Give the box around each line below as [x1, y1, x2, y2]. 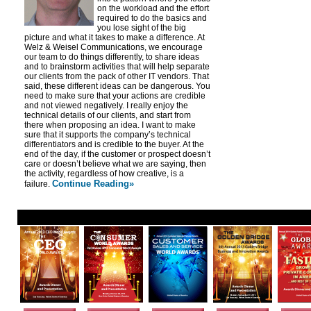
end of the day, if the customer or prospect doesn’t [24, 149, 210, 159]
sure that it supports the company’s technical [24, 130, 191, 140]
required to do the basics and [97, 13, 207, 23]
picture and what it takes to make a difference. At [24, 33, 205, 42]
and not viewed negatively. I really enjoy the [24, 101, 188, 110]
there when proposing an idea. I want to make [24, 120, 196, 130]
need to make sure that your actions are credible [24, 91, 205, 101]
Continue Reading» [52, 178, 134, 189]
